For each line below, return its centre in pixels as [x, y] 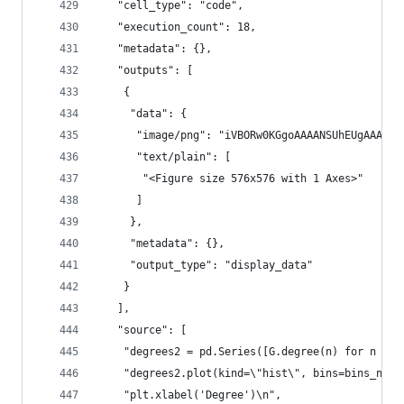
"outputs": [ [146, 70]
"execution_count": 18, [177, 27]
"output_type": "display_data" [206, 265]
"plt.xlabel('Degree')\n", [190, 395]
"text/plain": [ [165, 157]
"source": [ [142, 330]
